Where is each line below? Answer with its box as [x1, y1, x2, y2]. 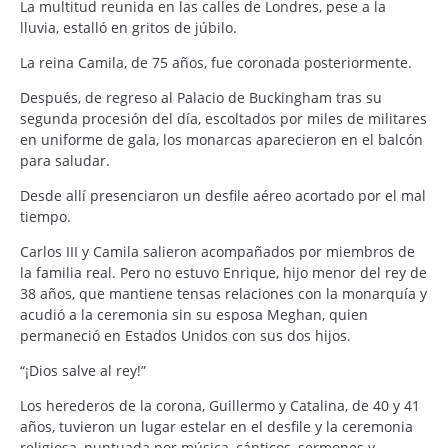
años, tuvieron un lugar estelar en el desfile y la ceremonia [20, 417, 413, 437]
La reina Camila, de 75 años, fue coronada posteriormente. [20, 53, 412, 73]
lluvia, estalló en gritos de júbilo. [20, 18, 237, 38]
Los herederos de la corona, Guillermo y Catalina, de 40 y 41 [20, 396, 420, 416]
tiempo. [20, 207, 71, 227]
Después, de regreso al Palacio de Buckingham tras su [20, 88, 382, 108]
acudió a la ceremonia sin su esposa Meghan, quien [20, 305, 368, 325]
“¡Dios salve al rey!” [20, 361, 146, 381]
